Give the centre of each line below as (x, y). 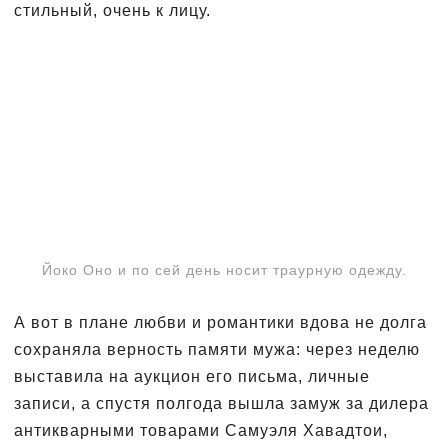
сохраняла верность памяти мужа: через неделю (217, 349)
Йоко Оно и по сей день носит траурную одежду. (224, 269)
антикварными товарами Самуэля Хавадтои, (201, 430)
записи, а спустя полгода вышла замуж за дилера (221, 403)
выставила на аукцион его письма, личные (192, 376)
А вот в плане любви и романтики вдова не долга (220, 322)
